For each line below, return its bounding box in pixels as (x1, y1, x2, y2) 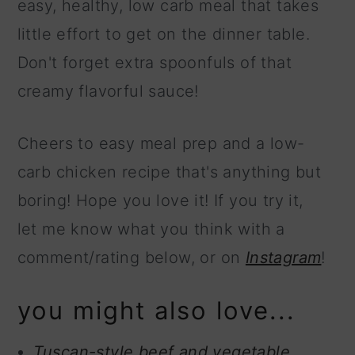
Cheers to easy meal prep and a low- (17, 134, 305, 154)
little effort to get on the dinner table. (17, 25, 311, 44)
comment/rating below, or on (17, 248, 246, 268)
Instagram (245, 248, 322, 268)
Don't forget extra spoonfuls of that (17, 53, 292, 73)
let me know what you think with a (17, 219, 285, 239)
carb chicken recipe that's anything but (17, 162, 322, 182)
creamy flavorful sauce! (17, 82, 199, 101)
